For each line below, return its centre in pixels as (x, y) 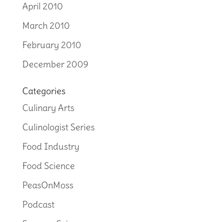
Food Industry (51, 146)
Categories (44, 91)
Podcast (38, 204)
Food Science (48, 166)
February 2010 (52, 45)
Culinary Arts (48, 108)
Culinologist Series (58, 127)
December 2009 (55, 64)
